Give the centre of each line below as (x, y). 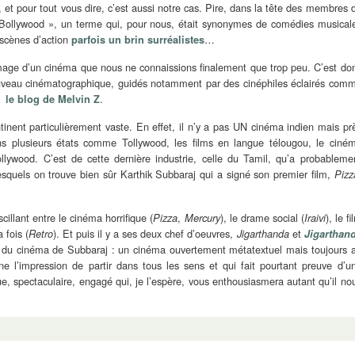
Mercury (202, 218)
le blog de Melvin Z (53, 99)
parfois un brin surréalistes (138, 39)
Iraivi (315, 218)
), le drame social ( (262, 217)
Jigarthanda (263, 233)
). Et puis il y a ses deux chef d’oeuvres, (145, 233)
